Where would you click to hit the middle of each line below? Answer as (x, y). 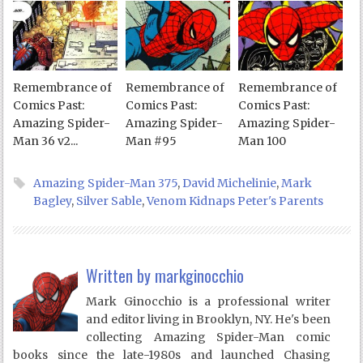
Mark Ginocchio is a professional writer (208, 301)
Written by (121, 275)
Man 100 (263, 141)
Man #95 (152, 141)
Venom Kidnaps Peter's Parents (235, 201)
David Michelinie (230, 183)
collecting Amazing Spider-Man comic (208, 337)
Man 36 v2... (46, 141)
